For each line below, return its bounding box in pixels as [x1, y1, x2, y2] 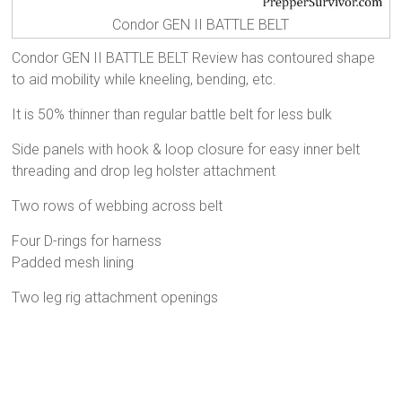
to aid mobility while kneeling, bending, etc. [12, 70, 277, 88]
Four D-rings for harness [12, 232, 162, 249]
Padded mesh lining [12, 253, 135, 271]
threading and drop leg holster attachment [12, 162, 276, 179]
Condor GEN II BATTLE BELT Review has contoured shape [12, 48, 376, 66]
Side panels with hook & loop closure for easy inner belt [12, 140, 361, 158]
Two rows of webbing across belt [12, 197, 223, 214]
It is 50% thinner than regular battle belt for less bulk [12, 105, 333, 123]
